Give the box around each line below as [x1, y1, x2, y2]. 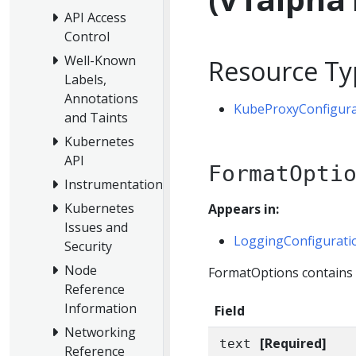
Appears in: [208, 200, 279, 218]
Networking [64, 323, 136, 342]
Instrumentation [64, 176, 163, 194]
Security [64, 238, 112, 256]
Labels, [64, 71, 106, 89]
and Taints [64, 109, 128, 127]
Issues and [64, 219, 128, 237]
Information [64, 300, 137, 318]
